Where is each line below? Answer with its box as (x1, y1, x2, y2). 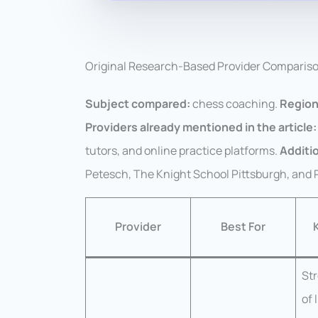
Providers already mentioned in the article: (85, 119, 317, 136)
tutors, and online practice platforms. (85, 143, 280, 159)
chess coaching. (190, 96, 280, 112)
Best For (221, 219, 265, 235)
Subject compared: (85, 96, 190, 112)
